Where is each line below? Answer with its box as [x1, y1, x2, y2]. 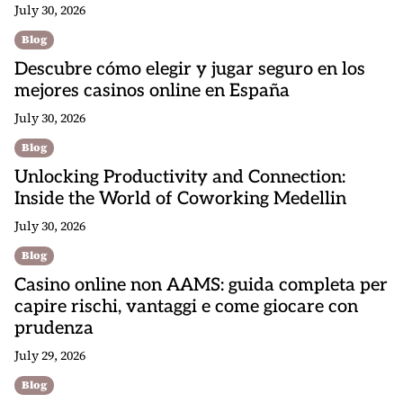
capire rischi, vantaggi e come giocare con [14, 296, 358, 318]
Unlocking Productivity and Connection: [14, 166, 345, 188]
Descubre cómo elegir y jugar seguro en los [14, 58, 365, 80]
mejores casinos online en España [14, 80, 290, 102]
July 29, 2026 [14, 346, 85, 364]
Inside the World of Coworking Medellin [14, 188, 346, 210]
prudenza [14, 318, 94, 339]
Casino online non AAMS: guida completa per [14, 274, 388, 296]
